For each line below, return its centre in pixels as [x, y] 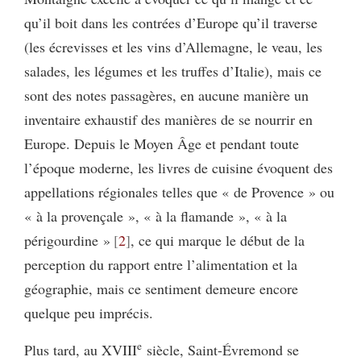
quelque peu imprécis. [89, 312]
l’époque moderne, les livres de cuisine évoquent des [178, 167]
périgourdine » [67, 240]
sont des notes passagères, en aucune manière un [166, 95]
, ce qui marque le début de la [217, 240]
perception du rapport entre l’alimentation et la [161, 264]
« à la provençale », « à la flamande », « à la [156, 216]
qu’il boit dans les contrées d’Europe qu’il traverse [171, 22]
